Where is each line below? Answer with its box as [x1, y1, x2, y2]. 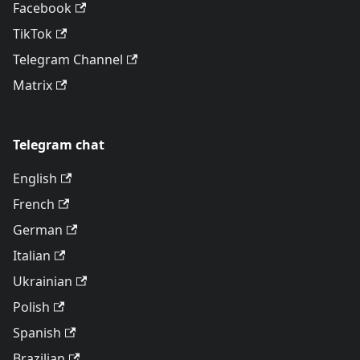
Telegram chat [13, 136, 104, 153]
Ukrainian [13, 272, 72, 290]
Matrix [13, 76, 52, 94]
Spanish [13, 324, 61, 342]
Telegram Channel [13, 51, 123, 68]
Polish [13, 298, 50, 316]
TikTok [13, 25, 52, 43]
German [13, 221, 63, 239]
